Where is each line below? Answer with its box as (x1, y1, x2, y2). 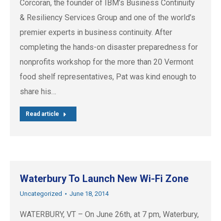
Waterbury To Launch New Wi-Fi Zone (20, 173, 188, 185)
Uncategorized (20, 190, 62, 198)
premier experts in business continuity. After (20, 28, 172, 37)
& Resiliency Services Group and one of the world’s (20, 13, 195, 23)
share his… (20, 87, 56, 97)
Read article (26, 110, 59, 118)
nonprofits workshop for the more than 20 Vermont (20, 57, 193, 67)
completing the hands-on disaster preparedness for (20, 42, 198, 52)
